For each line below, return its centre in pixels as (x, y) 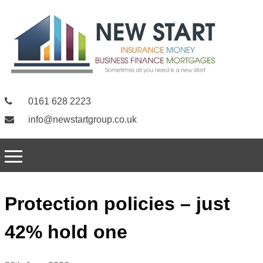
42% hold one (66, 232)
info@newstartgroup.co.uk (81, 120)
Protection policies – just (117, 204)
